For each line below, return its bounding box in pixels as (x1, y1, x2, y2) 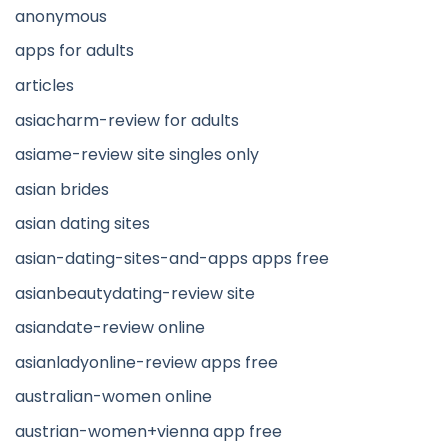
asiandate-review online (15, 316, 205, 340)
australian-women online (15, 385, 212, 409)
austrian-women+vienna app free (15, 420, 282, 444)
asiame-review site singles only (15, 143, 259, 167)
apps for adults (15, 39, 134, 63)
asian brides (15, 177, 109, 201)
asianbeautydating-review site (15, 281, 255, 305)
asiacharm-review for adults (15, 108, 239, 132)
